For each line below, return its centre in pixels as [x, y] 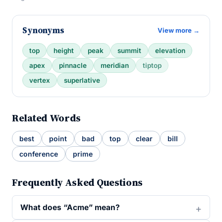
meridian [115, 65]
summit [129, 51]
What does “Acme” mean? [70, 207]
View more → [179, 30]
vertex [40, 80]
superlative [82, 80]
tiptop [152, 65]
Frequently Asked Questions [78, 182]
